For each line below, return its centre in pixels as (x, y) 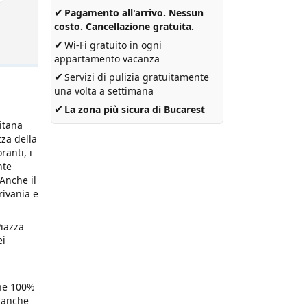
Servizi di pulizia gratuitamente (137, 77)
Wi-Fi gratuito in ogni (113, 45)
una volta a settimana (104, 91)
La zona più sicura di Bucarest (135, 110)
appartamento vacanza (107, 59)
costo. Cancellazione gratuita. (124, 27)
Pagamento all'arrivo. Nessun (134, 13)
